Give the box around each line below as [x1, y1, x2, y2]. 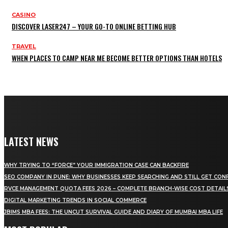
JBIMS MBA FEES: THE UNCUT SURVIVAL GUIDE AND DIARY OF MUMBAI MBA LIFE [4, 209, 223, 216]
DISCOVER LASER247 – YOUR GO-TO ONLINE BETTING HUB [12, 21, 176, 32]
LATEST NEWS [4, 134, 59, 150]
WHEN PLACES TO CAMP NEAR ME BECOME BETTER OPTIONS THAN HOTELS [12, 52, 222, 64]
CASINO [12, 11, 36, 19]
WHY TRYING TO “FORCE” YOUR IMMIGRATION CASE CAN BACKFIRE [4, 162, 189, 169]
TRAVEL [12, 43, 36, 50]
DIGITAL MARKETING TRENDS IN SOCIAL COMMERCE [4, 197, 147, 204]
